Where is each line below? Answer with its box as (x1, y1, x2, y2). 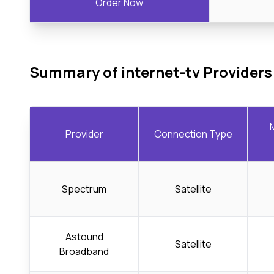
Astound (65, 229, 103, 243)
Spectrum (62, 182, 106, 196)
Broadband (59, 244, 109, 258)
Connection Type (154, 127, 232, 141)
